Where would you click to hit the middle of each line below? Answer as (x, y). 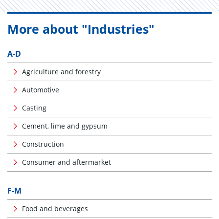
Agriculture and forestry (61, 72)
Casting (34, 108)
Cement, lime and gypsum (65, 126)
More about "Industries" (81, 29)
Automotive (41, 90)
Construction (43, 144)
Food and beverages (55, 208)
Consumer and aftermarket (66, 162)
